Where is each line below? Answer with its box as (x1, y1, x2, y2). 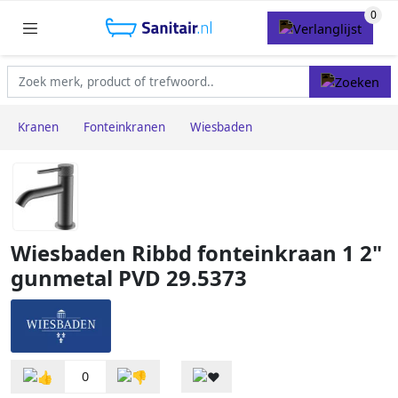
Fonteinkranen (84, 119, 165, 136)
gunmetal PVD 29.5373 (11, 264, 247, 293)
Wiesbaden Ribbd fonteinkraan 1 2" (11, 239, 382, 268)
